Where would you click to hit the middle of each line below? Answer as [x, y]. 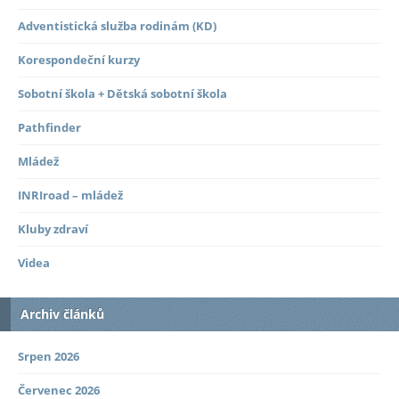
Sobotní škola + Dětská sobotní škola [122, 94]
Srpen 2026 [49, 357]
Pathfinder [49, 128]
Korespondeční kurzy [79, 60]
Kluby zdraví [53, 229]
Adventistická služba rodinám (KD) [117, 26]
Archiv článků [62, 314]
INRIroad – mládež [70, 195]
